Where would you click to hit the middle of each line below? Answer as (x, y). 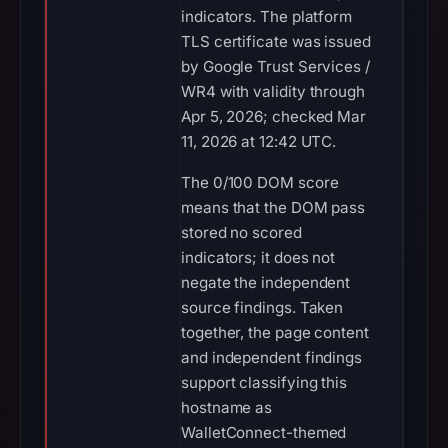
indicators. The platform (267, 16)
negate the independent (266, 282)
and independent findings (272, 357)
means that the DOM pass (273, 207)
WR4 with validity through (273, 91)
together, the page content (275, 332)
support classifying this (264, 382)
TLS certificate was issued (276, 41)
